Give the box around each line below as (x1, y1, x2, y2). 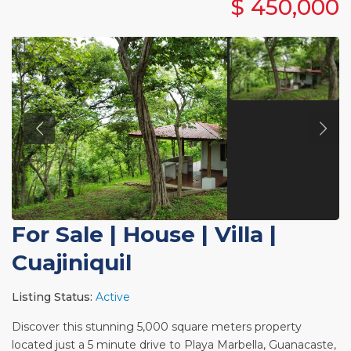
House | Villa (123, 220, 264, 248)
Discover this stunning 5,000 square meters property (12, 319, 302, 334)
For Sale (12, 220, 104, 248)
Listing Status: (12, 289, 93, 304)
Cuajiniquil (12, 248, 132, 276)
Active (96, 289, 131, 304)
